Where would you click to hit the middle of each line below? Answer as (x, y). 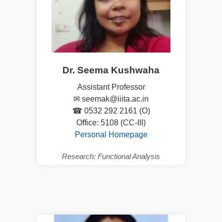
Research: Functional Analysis (111, 156)
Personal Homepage (111, 134)
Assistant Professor (111, 87)
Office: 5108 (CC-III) (111, 122)
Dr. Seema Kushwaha (111, 70)
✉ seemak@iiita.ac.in (111, 99)
